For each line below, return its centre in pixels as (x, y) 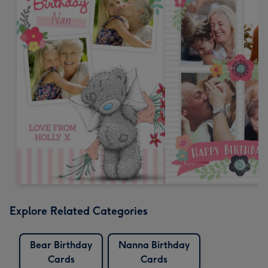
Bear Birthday (61, 245)
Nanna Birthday (154, 245)
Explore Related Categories (79, 211)
